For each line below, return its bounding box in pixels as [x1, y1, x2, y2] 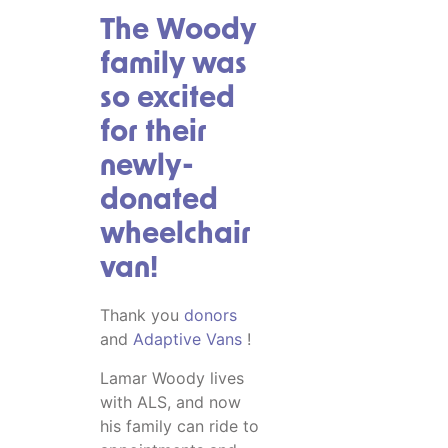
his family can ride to [100, 415, 259, 436]
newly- [100, 153, 194, 183]
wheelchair [100, 221, 251, 251]
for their [100, 119, 207, 149]
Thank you [100, 305, 184, 326]
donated [100, 187, 218, 217]
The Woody [100, 17, 256, 47]
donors [184, 305, 237, 326]
